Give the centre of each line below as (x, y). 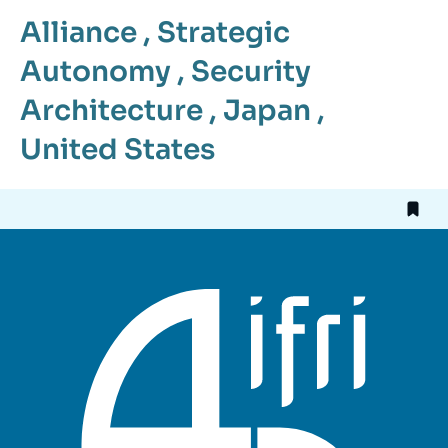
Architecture (111, 110)
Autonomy (95, 71)
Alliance (78, 32)
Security (251, 71)
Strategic (223, 32)
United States (117, 149)
